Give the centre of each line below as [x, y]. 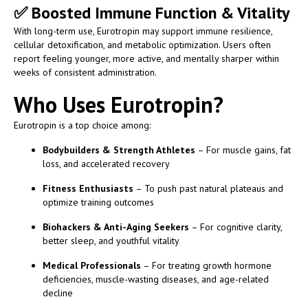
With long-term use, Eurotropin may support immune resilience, [143, 31]
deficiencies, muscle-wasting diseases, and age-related [156, 279]
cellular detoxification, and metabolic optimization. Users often [142, 44]
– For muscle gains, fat [243, 150]
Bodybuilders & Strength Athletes [119, 150]
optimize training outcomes [98, 202]
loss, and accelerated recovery [106, 163]
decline [58, 293]
